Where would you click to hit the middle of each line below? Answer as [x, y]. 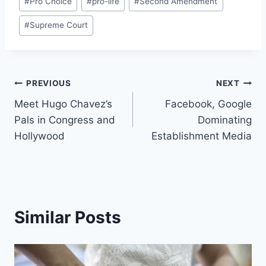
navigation [56, 112]
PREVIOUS [49, 83]
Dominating [225, 120]
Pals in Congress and [65, 120]
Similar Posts [68, 217]
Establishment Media [202, 136]
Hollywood [39, 136]
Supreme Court [59, 25]
